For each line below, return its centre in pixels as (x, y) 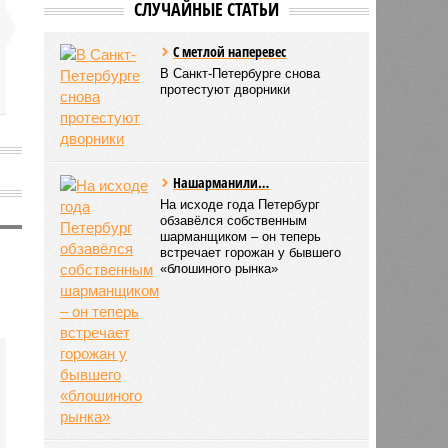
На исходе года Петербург (240, 204)
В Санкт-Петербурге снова (240, 73)
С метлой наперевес (230, 51)
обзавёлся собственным (234, 220)
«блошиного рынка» (219, 268)
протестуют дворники (225, 89)
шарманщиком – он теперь (241, 236)
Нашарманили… (221, 182)
